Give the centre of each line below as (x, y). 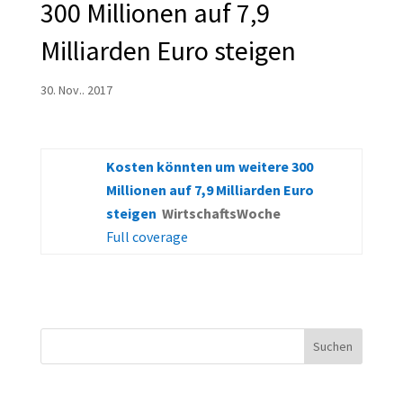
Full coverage (147, 237)
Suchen (333, 347)
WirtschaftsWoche (221, 214)
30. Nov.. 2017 (76, 90)
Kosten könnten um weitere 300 (209, 167)
